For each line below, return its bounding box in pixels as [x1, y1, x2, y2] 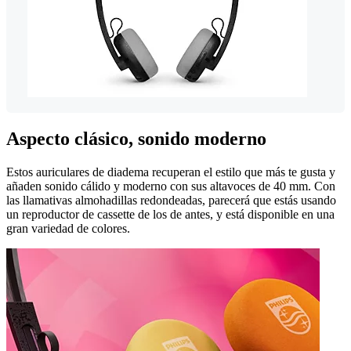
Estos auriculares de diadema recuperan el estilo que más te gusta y [6, 165, 335, 179]
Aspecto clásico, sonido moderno [6, 128, 266, 149]
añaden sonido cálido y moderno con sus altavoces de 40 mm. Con [6, 179, 335, 193]
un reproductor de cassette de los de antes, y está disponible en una [6, 207, 335, 221]
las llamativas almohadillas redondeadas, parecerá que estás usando [6, 193, 336, 207]
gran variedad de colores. [6, 221, 130, 235]
